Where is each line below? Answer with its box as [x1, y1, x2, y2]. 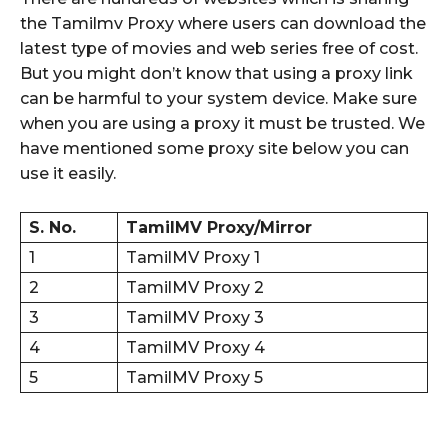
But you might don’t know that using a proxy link [20, 63, 413, 83]
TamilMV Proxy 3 [126, 307, 264, 327]
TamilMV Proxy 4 [126, 337, 265, 357]
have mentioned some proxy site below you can [20, 138, 409, 158]
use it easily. [20, 163, 116, 183]
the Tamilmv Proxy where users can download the [20, 13, 426, 33]
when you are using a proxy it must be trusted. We [20, 113, 425, 133]
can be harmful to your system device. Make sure [20, 88, 417, 108]
